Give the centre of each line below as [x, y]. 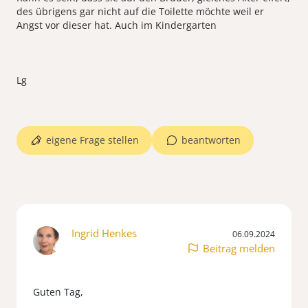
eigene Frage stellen [92, 140]
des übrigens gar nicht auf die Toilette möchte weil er [140, 12]
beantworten [211, 140]
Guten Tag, [58, 292]
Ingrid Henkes [104, 233]
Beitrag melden [239, 249]
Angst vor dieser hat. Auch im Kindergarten [118, 25]
